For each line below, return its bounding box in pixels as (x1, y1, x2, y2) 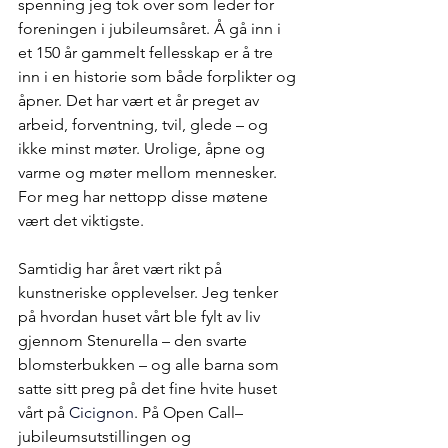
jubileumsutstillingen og (18, 427, 195, 446)
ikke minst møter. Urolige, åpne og (18, 139, 269, 158)
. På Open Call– (134, 403, 243, 422)
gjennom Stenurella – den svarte (18, 331, 251, 350)
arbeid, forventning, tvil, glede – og (18, 115, 272, 134)
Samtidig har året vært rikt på (18, 259, 226, 278)
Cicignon (69, 403, 134, 422)
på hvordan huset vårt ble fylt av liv (18, 307, 264, 326)
